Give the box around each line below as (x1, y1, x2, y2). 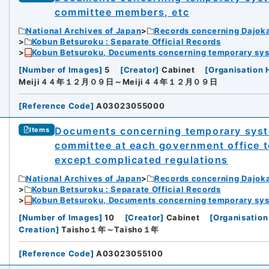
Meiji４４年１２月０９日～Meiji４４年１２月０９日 (19, 77, 218, 87)
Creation (19, 225, 56, 235)
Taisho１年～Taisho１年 (61, 225, 160, 235)
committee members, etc (55, 6, 190, 19)
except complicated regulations (55, 154, 229, 166)
